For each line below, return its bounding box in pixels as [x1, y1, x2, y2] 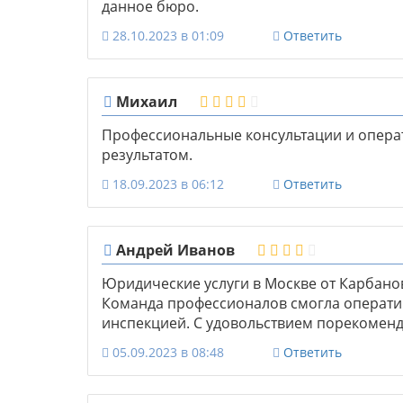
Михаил [112, 92, 177, 112]
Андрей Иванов [112, 240, 235, 261]
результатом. [102, 145, 193, 166]
